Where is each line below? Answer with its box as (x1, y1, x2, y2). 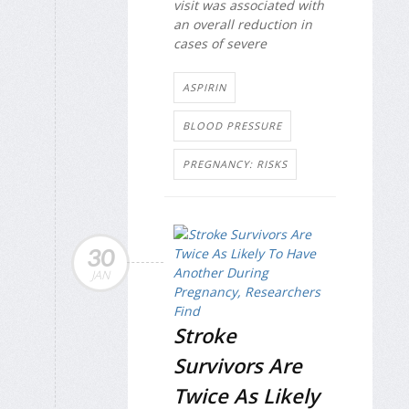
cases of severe (173, 35, 267, 53)
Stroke (173, 321, 236, 350)
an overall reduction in (173, 16, 312, 34)
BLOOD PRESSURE (183, 119, 282, 133)
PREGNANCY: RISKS (183, 157, 288, 172)
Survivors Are (173, 351, 302, 380)
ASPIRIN (183, 80, 226, 95)
